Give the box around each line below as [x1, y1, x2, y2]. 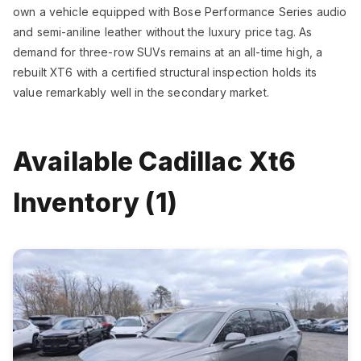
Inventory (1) [13, 187, 177, 218]
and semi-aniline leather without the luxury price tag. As [13, 25, 313, 39]
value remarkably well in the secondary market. [13, 85, 269, 99]
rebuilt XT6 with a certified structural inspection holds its [13, 65, 317, 79]
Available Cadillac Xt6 [13, 146, 297, 177]
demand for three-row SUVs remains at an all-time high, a [13, 45, 323, 59]
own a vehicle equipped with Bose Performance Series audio [13, 5, 347, 19]
